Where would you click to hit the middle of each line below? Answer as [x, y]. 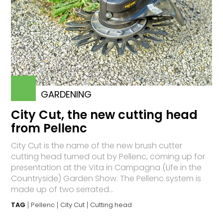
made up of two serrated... [62, 190]
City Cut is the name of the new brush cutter [97, 146]
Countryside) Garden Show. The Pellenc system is [106, 179]
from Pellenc [49, 128]
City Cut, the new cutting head [105, 115]
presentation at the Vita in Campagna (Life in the [107, 168]
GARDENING [66, 95]
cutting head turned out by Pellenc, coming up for [108, 157]
